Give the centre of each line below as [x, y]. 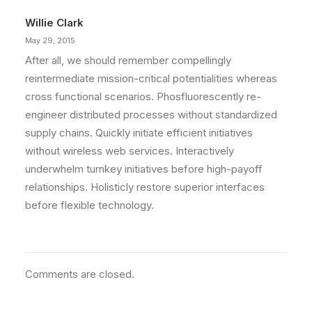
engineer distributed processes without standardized [151, 115]
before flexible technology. [89, 205]
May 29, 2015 [50, 40]
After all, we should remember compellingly [128, 60]
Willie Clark [54, 23]
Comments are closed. [80, 274]
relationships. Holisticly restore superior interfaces [145, 187]
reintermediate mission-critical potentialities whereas [151, 78]
